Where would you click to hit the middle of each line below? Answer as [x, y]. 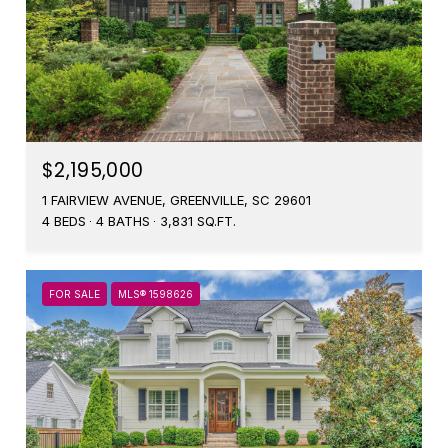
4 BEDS [64, 220]
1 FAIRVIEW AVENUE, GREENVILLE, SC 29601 [176, 199]
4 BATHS [123, 220]
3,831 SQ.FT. [198, 220]
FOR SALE [74, 293]
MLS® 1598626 [155, 293]
